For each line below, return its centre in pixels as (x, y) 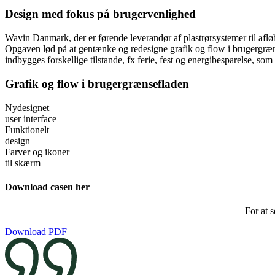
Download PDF (36, 232)
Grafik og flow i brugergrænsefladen (97, 83)
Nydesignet (27, 107)
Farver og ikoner (37, 152)
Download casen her (47, 187)
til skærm (23, 163)
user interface (31, 118)
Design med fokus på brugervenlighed (100, 14)
